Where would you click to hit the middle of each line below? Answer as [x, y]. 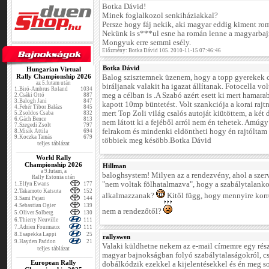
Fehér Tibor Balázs [41, 107]
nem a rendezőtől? [133, 212]
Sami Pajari [32, 198]
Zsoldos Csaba [37, 113]
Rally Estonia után [54, 177]
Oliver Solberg [37, 213]
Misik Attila [34, 131]
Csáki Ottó [32, 95]
